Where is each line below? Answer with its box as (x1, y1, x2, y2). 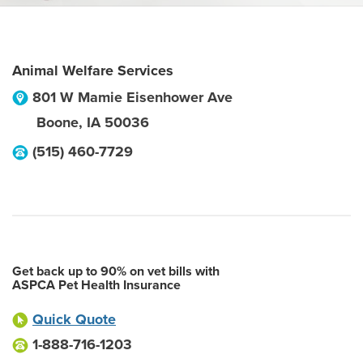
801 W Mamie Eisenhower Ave (32, 88, 233, 106)
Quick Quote (32, 310, 116, 328)
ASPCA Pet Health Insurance (12, 277, 181, 293)
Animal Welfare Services (12, 62, 173, 79)
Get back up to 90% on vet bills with (12, 263, 220, 280)
